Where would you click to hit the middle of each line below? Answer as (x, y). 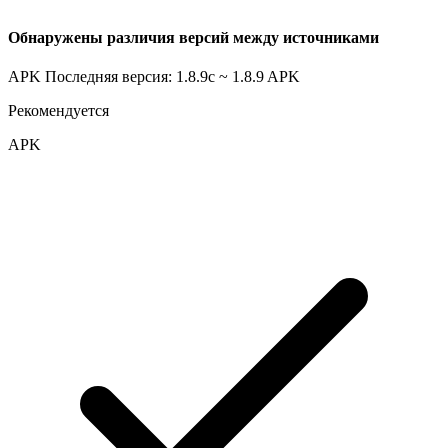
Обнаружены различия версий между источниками (193, 37)
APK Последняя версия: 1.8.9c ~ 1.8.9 (136, 77)
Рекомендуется (58, 111)
